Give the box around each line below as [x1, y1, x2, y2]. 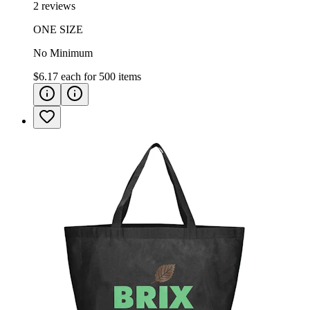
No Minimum [33, 46, 93, 59]
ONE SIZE [33, 23, 83, 35]
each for [61, 70, 99, 82]
